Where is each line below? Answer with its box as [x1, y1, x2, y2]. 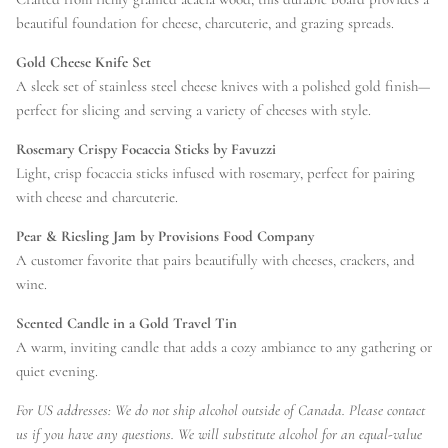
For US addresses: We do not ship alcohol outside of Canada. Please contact [16, 401, 425, 420]
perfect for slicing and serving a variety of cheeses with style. [16, 101, 371, 120]
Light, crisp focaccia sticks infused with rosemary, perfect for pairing [16, 164, 415, 183]
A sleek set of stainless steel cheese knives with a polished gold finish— [16, 77, 430, 96]
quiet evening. [16, 362, 98, 381]
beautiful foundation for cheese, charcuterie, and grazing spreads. [16, 14, 394, 33]
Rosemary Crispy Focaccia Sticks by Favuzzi [16, 140, 276, 159]
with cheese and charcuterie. [16, 188, 178, 207]
